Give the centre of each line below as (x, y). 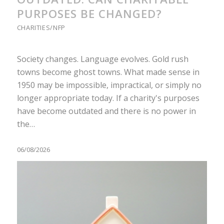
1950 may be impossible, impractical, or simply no (109, 85)
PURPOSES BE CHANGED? (89, 13)
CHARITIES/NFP (41, 27)
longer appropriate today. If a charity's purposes (108, 98)
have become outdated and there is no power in (106, 111)
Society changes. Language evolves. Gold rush (102, 59)
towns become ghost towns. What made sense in (108, 72)
